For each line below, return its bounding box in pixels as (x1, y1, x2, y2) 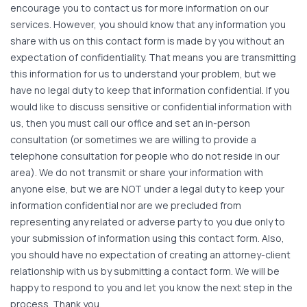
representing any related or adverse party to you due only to (10, 215, 285, 229)
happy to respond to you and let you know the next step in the (10, 281, 293, 295)
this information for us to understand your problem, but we (10, 67, 276, 81)
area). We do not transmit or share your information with (10, 166, 263, 180)
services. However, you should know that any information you (10, 18, 286, 32)
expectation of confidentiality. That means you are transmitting (10, 51, 296, 64)
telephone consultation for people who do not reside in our (10, 149, 280, 163)
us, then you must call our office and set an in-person (10, 116, 250, 130)
